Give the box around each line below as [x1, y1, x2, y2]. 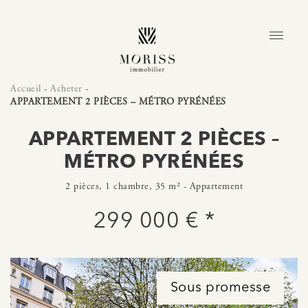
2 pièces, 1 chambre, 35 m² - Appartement [65, 180, 243, 192]
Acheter [50, 82, 82, 95]
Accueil [10, 82, 41, 95]
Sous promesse [170, 281, 270, 295]
